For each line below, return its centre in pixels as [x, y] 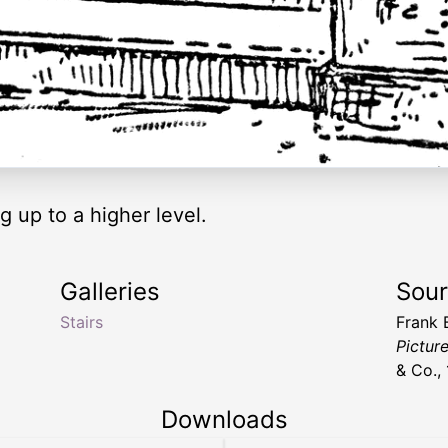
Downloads [224, 419]
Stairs [81, 322]
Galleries [110, 291]
